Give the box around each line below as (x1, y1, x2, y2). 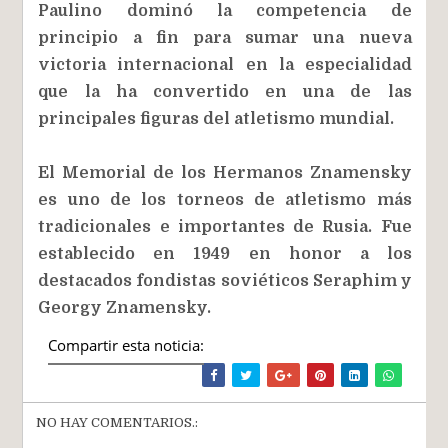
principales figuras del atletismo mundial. (38, 109, 395, 128)
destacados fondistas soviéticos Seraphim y (38, 271, 412, 290)
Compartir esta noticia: (48, 334, 205, 355)
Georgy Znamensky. (38, 298, 212, 317)
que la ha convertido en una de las (38, 82, 412, 101)
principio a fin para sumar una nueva (38, 28, 412, 47)
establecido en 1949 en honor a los (38, 244, 412, 263)
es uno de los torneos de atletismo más (38, 190, 412, 209)
